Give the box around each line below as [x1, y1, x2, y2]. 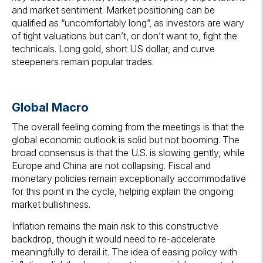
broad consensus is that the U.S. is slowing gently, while [12, 147, 245, 159]
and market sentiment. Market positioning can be [12, 4, 215, 16]
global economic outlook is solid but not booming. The [12, 134, 240, 146]
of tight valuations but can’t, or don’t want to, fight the [12, 30, 237, 42]
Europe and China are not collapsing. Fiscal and [12, 160, 211, 172]
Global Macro [12, 100, 89, 115]
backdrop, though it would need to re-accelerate [12, 233, 215, 245]
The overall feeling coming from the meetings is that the [12, 121, 244, 133]
